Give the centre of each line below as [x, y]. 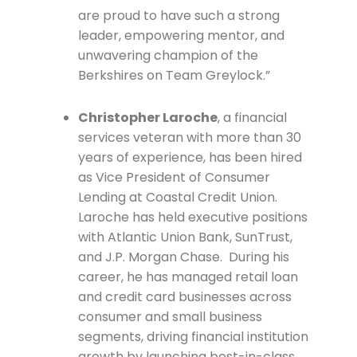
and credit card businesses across [184, 297]
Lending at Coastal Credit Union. [177, 198]
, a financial [252, 118]
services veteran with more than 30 [189, 138]
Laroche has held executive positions [192, 218]
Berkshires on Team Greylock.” [174, 76]
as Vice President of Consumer [174, 178]
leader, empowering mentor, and [181, 36]
